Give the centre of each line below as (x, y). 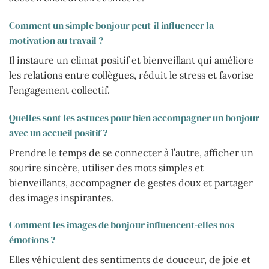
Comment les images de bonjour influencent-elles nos (122, 225)
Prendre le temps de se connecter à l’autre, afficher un (131, 152)
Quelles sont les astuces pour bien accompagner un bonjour (134, 117)
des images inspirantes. (61, 197)
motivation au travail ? (56, 40)
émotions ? (32, 240)
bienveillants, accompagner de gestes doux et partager (131, 182)
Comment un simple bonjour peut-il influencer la (111, 25)
